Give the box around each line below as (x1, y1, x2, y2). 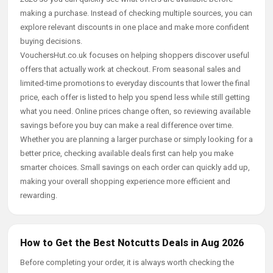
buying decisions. (20, 37, 82, 46)
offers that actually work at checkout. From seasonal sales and (20, 65, 241, 74)
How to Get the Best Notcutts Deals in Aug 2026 (20, 237, 244, 249)
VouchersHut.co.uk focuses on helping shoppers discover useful (20, 51, 249, 60)
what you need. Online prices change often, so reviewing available (20, 107, 250, 116)
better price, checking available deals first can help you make (20, 149, 233, 158)
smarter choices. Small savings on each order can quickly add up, (20, 163, 250, 172)
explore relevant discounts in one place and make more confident (20, 23, 249, 32)
